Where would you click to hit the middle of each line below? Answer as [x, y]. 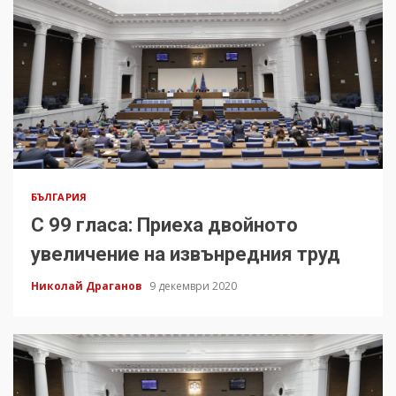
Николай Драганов [88, 286]
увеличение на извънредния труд [186, 255]
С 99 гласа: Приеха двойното [164, 225]
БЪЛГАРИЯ [59, 197]
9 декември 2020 [193, 286]
